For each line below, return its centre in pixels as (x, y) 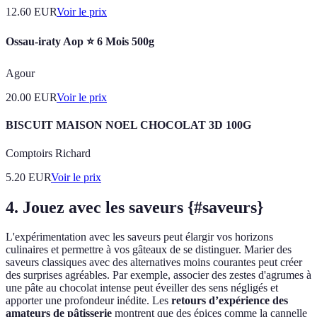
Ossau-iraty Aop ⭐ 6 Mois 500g (80, 41)
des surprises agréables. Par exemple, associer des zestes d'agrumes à (158, 275)
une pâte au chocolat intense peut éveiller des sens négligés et (142, 288)
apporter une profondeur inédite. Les (88, 301)
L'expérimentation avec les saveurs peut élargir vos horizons (139, 237)
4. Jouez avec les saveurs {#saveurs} (134, 207)
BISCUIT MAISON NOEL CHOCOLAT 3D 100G (128, 125)
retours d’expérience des (230, 301)
